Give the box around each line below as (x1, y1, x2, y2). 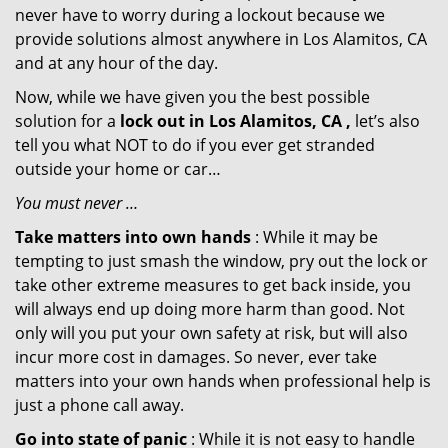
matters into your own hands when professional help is (15, 370, 431, 392)
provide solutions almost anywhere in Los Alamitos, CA (15, 28, 427, 50)
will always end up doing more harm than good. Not (15, 298, 405, 320)
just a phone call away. (15, 394, 184, 416)
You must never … (15, 192, 138, 214)
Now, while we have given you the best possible (15, 86, 370, 108)
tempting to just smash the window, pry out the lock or (15, 250, 428, 272)
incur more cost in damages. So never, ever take (15, 346, 377, 368)
